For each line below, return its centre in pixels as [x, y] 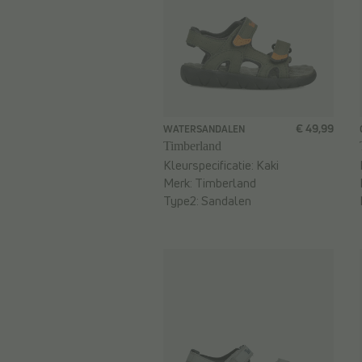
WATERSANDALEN [204, 129]
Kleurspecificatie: [210, 166]
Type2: [182, 201]
